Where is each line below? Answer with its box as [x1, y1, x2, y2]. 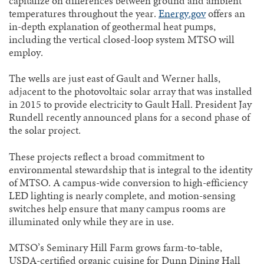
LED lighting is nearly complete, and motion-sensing [9, 187, 235, 203]
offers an [206, 5, 245, 21]
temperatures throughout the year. [9, 5, 159, 21]
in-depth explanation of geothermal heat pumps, [9, 18, 216, 34]
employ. [9, 44, 43, 60]
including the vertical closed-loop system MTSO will [9, 31, 235, 47]
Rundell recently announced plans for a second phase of [9, 110, 250, 126]
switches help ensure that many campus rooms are [9, 200, 226, 216]
